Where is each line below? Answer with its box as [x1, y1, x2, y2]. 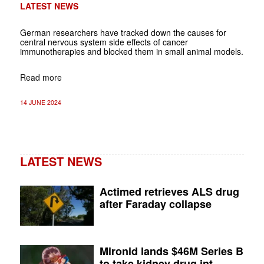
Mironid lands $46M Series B [100, 243, 244, 259]
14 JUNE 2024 [19, 97, 61, 107]
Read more [19, 71, 62, 83]
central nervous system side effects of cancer [19, 35, 188, 48]
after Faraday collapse [100, 196, 212, 212]
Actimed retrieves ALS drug [100, 183, 240, 199]
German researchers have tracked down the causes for [19, 26, 226, 38]
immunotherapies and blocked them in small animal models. [19, 45, 243, 57]
